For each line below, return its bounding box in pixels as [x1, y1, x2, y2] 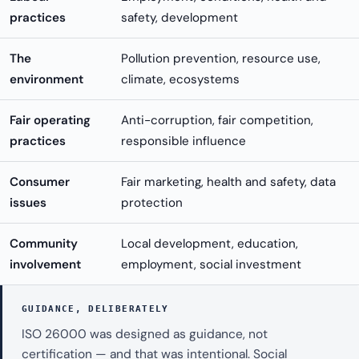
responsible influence [121, 133, 246, 150]
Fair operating [10, 112, 91, 129]
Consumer [10, 174, 70, 191]
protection [121, 195, 183, 212]
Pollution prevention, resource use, [121, 50, 321, 67]
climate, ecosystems [121, 71, 240, 88]
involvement [10, 256, 81, 273]
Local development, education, [121, 236, 298, 252]
